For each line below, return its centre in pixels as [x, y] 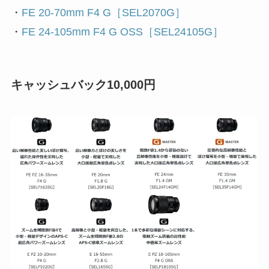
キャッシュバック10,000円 [83, 84]
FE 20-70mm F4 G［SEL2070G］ [103, 12]
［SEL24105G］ [183, 32]
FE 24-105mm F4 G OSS [82, 32]
